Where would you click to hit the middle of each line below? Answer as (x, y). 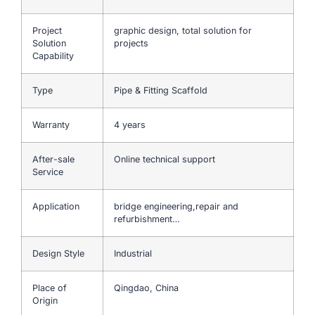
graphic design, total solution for (183, 30)
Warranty (51, 124)
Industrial (133, 253)
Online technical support (165, 159)
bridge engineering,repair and (176, 206)
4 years (130, 124)
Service (48, 172)
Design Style (58, 253)
